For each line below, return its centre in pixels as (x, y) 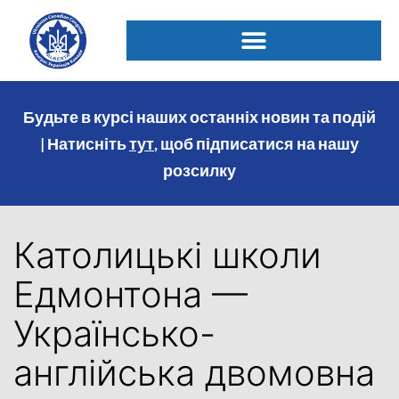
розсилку (199, 171)
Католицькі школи (167, 255)
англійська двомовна (194, 372)
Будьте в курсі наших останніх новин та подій (199, 117)
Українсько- (114, 333)
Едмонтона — (130, 294)
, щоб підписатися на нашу (256, 144)
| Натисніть (83, 144)
